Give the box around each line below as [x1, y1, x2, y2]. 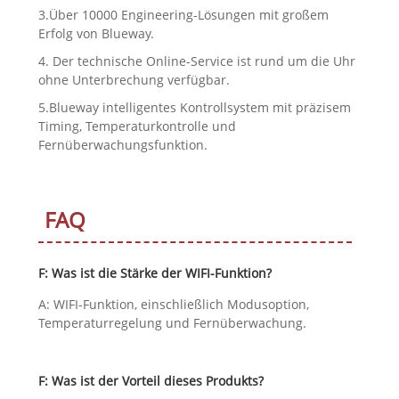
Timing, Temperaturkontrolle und [37, 118, 236, 135]
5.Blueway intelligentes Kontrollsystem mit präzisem [37, 99, 351, 117]
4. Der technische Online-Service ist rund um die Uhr [37, 53, 355, 70]
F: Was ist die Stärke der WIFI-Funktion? [37, 265, 272, 282]
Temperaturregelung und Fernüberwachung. [37, 314, 306, 332]
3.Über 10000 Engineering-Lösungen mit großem [37, 6, 329, 24]
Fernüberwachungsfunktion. [37, 136, 208, 154]
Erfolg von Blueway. [37, 25, 154, 43]
